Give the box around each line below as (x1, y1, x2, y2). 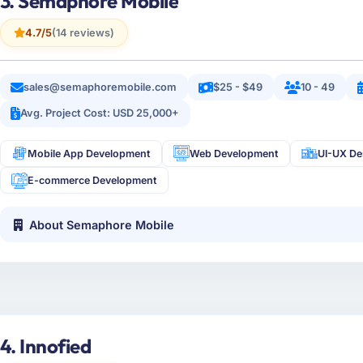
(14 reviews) (51, 26, 114, 39)
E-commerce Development (28, 174, 157, 187)
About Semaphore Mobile (29, 217, 175, 232)
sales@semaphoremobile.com (23, 80, 177, 93)
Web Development (190, 147, 279, 160)
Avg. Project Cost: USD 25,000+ (20, 107, 180, 120)
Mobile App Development (28, 147, 151, 160)
